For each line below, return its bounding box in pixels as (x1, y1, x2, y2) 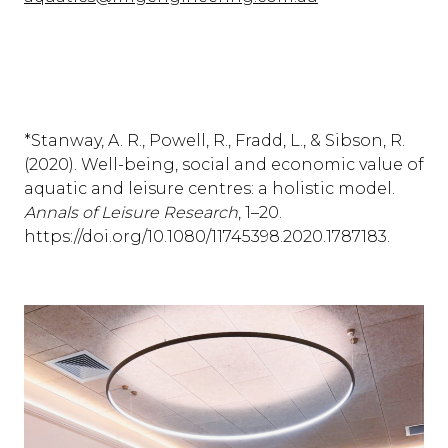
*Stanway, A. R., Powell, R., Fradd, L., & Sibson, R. (24, 131, 405, 150)
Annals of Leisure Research (24, 203, 238, 222)
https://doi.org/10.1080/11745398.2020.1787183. (24, 227, 390, 246)
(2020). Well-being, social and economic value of (24, 155, 424, 174)
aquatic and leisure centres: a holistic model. (24, 179, 395, 198)
